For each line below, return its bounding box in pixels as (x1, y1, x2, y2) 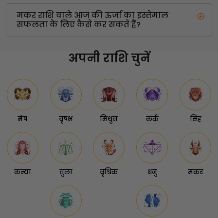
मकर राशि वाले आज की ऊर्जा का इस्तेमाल (17, 10, 168, 21)
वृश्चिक (100, 167, 118, 177)
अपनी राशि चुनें (68, 50, 150, 67)
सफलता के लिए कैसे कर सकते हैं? (17, 19, 141, 31)
